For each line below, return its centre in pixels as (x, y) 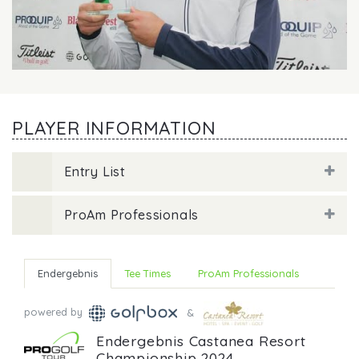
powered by (55, 312)
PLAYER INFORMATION (114, 129)
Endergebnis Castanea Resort (201, 340)
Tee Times (148, 274)
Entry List (95, 172)
